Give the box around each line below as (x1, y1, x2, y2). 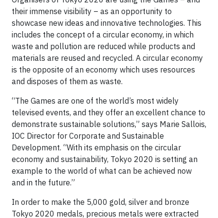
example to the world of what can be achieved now (12, 166, 192, 176)
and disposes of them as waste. (12, 76, 123, 87)
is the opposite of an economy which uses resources (12, 65, 195, 75)
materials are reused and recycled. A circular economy (12, 53, 203, 63)
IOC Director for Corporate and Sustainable (12, 131, 164, 141)
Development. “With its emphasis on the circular (12, 143, 181, 153)
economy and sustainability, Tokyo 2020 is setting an (12, 154, 198, 164)
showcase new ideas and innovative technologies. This (12, 18, 201, 28)
